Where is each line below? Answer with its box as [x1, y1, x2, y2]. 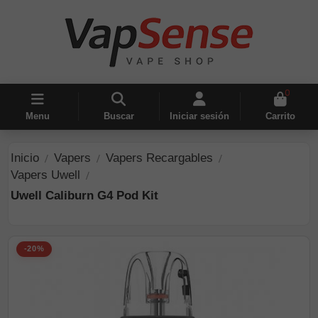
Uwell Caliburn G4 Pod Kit [11, 188, 159, 202]
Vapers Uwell [11, 168, 81, 182]
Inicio [11, 150, 40, 165]
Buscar [103, 111, 134, 122]
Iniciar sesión [169, 111, 229, 122]
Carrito [265, 111, 295, 122]
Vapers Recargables [106, 150, 214, 165]
